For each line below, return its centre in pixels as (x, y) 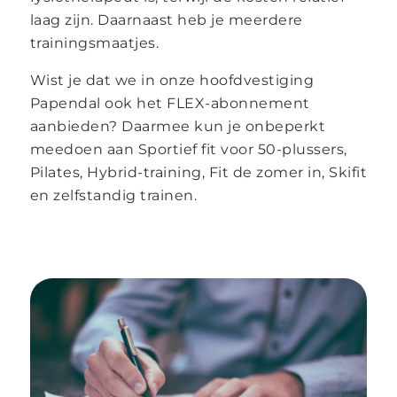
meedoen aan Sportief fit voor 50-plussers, (191, 149)
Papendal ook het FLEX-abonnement (170, 103)
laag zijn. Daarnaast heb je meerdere (166, 19)
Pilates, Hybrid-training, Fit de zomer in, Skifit (198, 172)
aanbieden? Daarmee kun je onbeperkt (178, 126)
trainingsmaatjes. (94, 43)
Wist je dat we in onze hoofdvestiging (172, 80)
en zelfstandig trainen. (113, 195)
